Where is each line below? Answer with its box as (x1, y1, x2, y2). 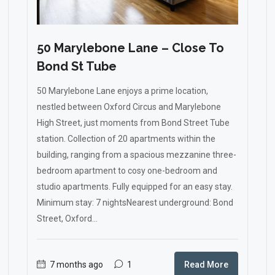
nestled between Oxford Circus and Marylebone (37, 102, 221, 112)
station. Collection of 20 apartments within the (37, 134, 215, 144)
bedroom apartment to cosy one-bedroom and (37, 166, 217, 176)
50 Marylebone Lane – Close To (37, 41, 224, 55)
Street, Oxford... (37, 214, 98, 223)
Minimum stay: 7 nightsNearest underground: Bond (37, 198, 233, 207)
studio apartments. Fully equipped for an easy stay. (37, 182, 234, 192)
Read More (184, 260, 228, 269)
